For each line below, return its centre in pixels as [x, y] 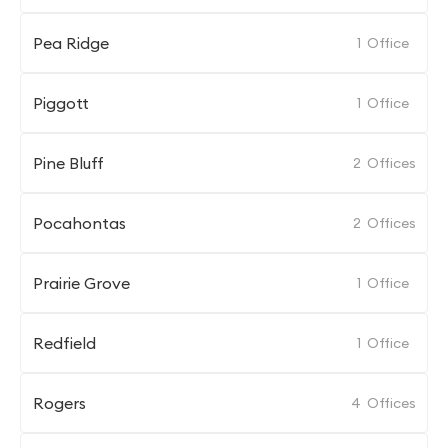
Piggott [61, 103]
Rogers [59, 403]
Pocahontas [79, 223]
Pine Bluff [68, 163]
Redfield [64, 343]
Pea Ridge [71, 43]
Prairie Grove [81, 283]
